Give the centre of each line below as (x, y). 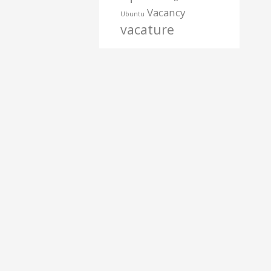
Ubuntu (132, 14)
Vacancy (166, 12)
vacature (147, 29)
